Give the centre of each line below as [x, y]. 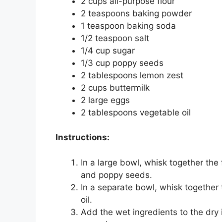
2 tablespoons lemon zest [132, 75]
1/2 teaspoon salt [115, 38]
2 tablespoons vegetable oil [136, 112]
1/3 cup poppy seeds [122, 63]
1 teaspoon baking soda [128, 26]
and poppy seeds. [116, 175]
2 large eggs [105, 100]
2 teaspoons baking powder [136, 13]
